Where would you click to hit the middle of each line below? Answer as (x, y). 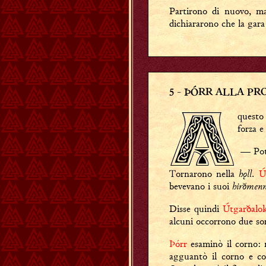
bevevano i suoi (201, 186)
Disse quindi (196, 209)
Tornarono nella (204, 174)
